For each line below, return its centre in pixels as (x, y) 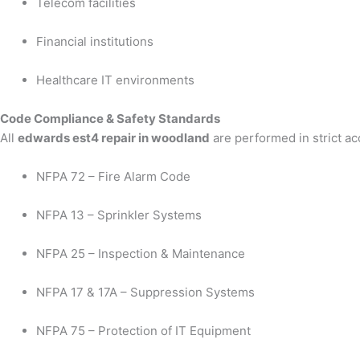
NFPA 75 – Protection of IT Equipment (143, 330)
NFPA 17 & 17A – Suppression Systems (145, 292)
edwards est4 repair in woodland (114, 137)
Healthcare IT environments (115, 80)
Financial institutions (95, 41)
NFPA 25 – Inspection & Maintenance (141, 253)
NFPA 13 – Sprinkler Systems (119, 215)
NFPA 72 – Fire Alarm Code (113, 176)
